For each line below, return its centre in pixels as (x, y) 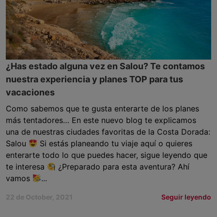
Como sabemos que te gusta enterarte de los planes (102, 108)
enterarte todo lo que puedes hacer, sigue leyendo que (107, 155)
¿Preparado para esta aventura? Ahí (123, 167)
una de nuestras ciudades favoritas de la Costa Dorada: (108, 132)
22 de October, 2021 (39, 197)
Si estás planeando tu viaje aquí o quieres (115, 143)
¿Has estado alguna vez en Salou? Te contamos (105, 66)
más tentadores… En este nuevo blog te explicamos (101, 120)
